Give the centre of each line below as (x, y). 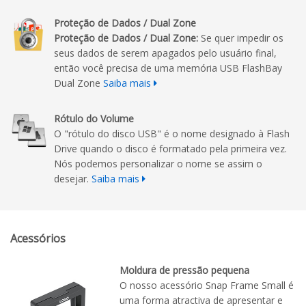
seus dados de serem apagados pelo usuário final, (165, 53)
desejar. (73, 179)
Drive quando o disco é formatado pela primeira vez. (170, 149)
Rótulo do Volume (94, 119)
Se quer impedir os (241, 38)
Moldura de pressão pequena (184, 270)
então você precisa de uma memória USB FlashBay (168, 68)
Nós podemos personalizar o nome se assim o (158, 164)
